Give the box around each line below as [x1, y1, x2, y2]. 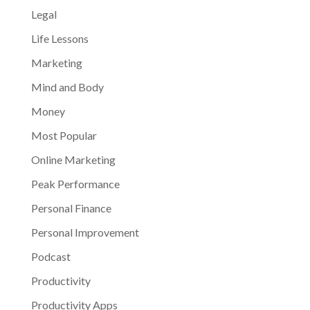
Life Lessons [30, 31, 89, 45]
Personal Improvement [30, 225, 139, 239]
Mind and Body [30, 80, 104, 93]
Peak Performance [30, 176, 120, 190]
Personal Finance [30, 201, 111, 215]
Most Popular [30, 128, 97, 142]
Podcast [30, 249, 71, 263]
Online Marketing [30, 152, 116, 166]
